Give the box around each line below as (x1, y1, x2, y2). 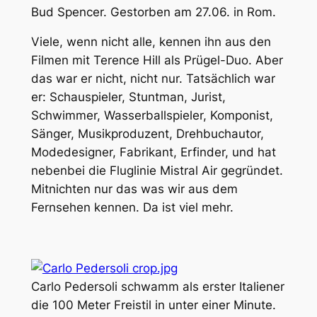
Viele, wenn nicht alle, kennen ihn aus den (30, 35, 271, 50)
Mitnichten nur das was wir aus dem (30, 182, 238, 197)
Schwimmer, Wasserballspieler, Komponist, (30, 108, 273, 123)
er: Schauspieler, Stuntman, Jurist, (30, 90, 226, 105)
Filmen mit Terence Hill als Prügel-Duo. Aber (30, 53, 283, 68)
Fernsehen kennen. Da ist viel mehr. (30, 200, 234, 215)
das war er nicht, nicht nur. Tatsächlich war (30, 71, 275, 86)
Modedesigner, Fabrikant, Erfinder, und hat (30, 145, 276, 160)
